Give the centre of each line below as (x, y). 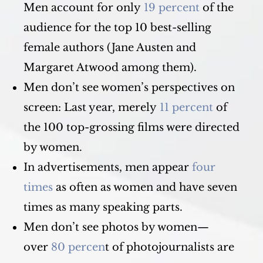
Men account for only (84, 8)
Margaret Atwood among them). (110, 68)
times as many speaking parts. (103, 207)
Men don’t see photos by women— (116, 227)
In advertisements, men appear (108, 167)
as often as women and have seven (145, 187)
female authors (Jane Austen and (110, 48)
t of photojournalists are (170, 247)
